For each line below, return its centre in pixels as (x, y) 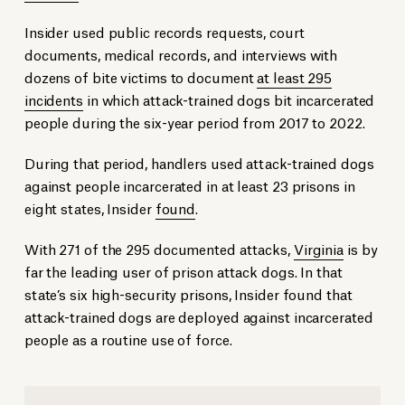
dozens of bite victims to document (141, 77)
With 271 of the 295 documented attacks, (159, 249)
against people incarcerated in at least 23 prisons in (189, 185)
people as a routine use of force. (128, 339)
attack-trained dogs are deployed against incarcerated (198, 316)
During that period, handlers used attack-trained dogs (199, 163)
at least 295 (295, 77)
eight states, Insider (89, 208)
